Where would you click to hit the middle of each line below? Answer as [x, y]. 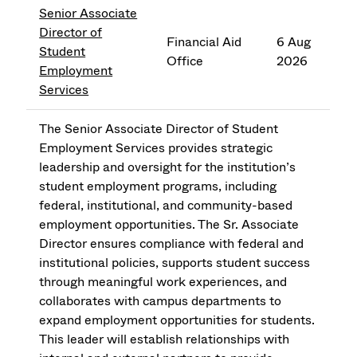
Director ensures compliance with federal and [172, 244]
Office [185, 61]
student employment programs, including [158, 186]
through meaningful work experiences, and [163, 282]
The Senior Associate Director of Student [159, 129]
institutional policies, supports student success [175, 263]
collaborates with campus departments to [161, 301]
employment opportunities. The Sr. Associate [169, 225]
